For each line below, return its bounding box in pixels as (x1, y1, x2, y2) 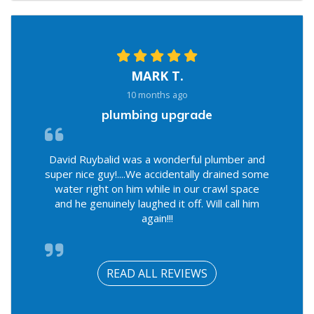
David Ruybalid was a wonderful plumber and (49, 151, 265, 166)
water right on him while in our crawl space (55, 181, 259, 196)
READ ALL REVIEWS (107, 265, 207, 281)
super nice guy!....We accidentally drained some (45, 166, 269, 181)
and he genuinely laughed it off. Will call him (55, 196, 259, 210)
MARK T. (130, 67, 184, 84)
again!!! (141, 210, 173, 225)
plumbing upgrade (102, 106, 212, 123)
